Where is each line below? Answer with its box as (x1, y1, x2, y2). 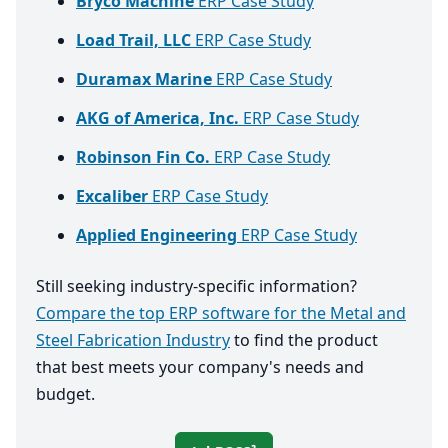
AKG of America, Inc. (76, 107, 239, 130)
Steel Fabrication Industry (36, 329, 230, 352)
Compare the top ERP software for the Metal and (36, 302, 406, 325)
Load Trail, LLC (76, 29, 191, 52)
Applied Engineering (76, 224, 237, 247)
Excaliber (76, 185, 148, 208)
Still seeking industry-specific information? (36, 275, 357, 298)
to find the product (230, 329, 378, 352)
